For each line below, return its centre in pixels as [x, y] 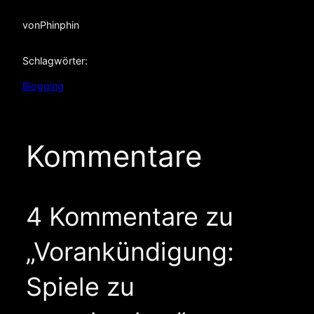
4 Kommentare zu [129, 216]
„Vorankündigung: [130, 251]
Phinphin [60, 25]
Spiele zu [80, 286]
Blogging [43, 86]
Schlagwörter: [55, 60]
